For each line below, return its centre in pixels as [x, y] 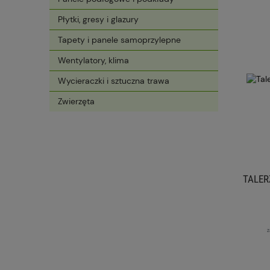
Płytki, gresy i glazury [98, 20]
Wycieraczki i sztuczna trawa [114, 81]
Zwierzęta [76, 102]
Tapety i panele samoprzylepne [119, 40]
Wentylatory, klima [93, 61]
